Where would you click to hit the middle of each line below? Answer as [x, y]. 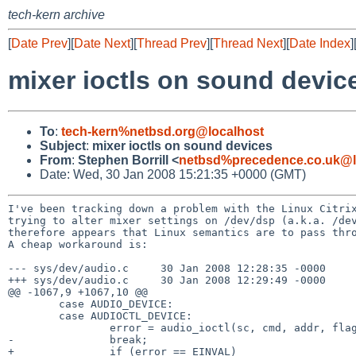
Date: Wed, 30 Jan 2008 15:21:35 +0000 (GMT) [173, 174]
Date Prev [39, 43]
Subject [63, 145]
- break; [78, 339]
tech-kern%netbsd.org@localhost [163, 131]
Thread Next [248, 43]
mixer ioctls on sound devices [182, 145]
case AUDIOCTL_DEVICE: [33, 315]
